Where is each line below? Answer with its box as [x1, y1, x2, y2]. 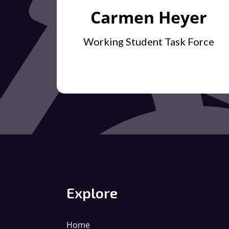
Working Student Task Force [83, 35, 215, 48]
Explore [66, 184, 118, 201]
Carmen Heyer [90, 6, 208, 29]
